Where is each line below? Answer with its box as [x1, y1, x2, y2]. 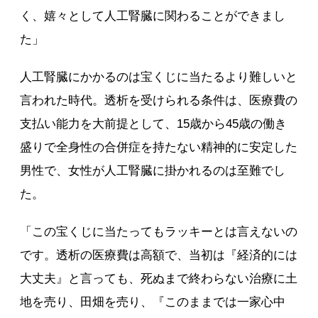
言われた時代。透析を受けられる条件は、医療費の [20, 94, 298, 108]
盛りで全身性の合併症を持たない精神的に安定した [20, 141, 298, 155]
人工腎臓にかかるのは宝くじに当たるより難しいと [20, 70, 298, 84]
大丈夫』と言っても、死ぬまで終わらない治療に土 [20, 272, 298, 286]
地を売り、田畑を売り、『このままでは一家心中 [20, 295, 286, 309]
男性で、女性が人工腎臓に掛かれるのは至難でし [20, 164, 286, 178]
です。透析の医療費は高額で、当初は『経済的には [20, 248, 298, 263]
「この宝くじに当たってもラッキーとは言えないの [20, 225, 298, 239]
